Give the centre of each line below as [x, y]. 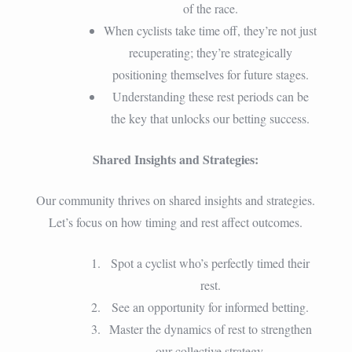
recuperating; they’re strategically [210, 52]
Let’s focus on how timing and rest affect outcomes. [176, 222]
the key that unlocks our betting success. [211, 118]
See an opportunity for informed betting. [211, 306]
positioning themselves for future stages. [210, 74]
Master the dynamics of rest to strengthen [210, 328]
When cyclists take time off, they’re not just [211, 30]
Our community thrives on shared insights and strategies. [176, 200]
